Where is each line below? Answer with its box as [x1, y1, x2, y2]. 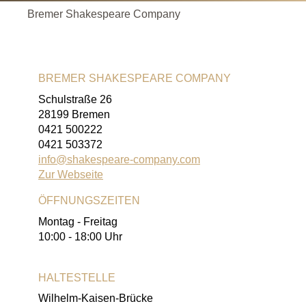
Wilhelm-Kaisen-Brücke [38, 292, 153, 305]
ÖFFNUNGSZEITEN [38, 194, 140, 206]
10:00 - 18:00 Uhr [38, 230, 122, 242]
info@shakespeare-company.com [38, 153, 200, 165]
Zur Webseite [38, 168, 103, 180]
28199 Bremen [38, 108, 110, 120]
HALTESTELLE [38, 271, 115, 283]
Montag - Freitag [38, 215, 117, 227]
